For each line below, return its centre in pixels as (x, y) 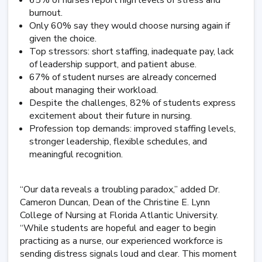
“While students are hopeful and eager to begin (118, 228)
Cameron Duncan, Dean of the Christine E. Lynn (115, 202)
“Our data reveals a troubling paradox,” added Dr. (120, 189)
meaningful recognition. (76, 154)
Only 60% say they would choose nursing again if (130, 26)
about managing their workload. (94, 90)
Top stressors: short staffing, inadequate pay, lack (132, 51)
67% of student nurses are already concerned (123, 77)
